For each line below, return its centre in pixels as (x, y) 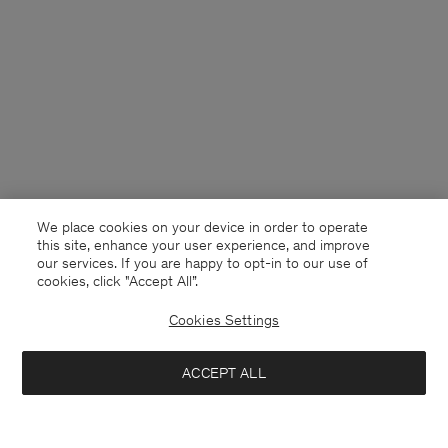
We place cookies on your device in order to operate (203, 226)
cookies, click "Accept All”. (118, 280)
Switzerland (80, 350)
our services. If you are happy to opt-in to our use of (203, 262)
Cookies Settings (224, 320)
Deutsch (157, 350)
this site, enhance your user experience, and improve (204, 244)
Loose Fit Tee (54, 431)
